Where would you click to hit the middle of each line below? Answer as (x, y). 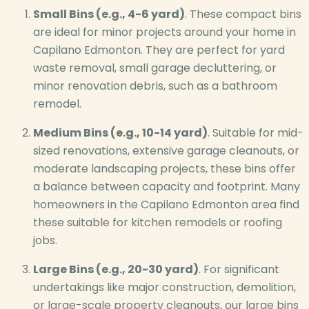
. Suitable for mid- (256, 133)
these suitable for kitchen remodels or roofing (158, 223)
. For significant (239, 270)
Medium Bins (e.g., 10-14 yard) (120, 133)
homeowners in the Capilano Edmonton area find (166, 205)
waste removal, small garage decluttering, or (155, 68)
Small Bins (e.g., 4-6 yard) (109, 14)
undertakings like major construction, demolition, (165, 288)
